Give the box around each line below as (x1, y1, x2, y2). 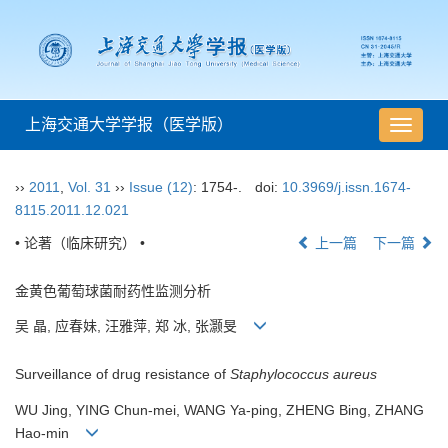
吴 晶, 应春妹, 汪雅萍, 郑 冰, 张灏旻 (15, 318, 253, 335)
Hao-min (15, 424, 85, 441)
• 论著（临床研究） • (15, 235, 145, 252)
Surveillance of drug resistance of (15, 366, 230, 383)
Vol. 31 (68, 179, 111, 196)
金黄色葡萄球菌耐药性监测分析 (15, 283, 211, 300)
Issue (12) (129, 179, 193, 196)
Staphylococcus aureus (230, 366, 377, 383)
